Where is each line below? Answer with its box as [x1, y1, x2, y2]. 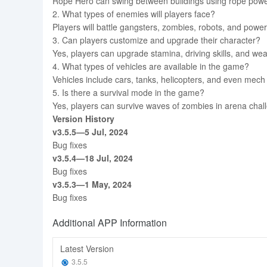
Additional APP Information [52, 216, 167, 229]
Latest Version [60, 243, 114, 254]
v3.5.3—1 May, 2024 [52, 178, 132, 190]
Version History [52, 113, 114, 125]
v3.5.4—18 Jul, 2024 [52, 152, 133, 164]
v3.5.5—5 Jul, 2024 [52, 126, 128, 138]
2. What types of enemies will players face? [52, 8, 215, 20]
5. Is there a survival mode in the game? [52, 86, 204, 98]
